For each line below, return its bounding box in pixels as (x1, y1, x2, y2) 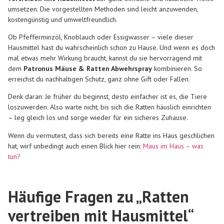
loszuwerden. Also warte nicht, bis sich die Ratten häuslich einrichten (8, 102, 211, 112)
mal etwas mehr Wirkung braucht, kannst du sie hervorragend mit (8, 53, 202, 63)
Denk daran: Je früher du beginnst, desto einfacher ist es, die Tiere (8, 92, 207, 101)
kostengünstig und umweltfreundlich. (8, 14, 117, 24)
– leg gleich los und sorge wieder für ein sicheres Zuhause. (8, 113, 188, 122)
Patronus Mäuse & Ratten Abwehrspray (23, 64, 152, 73)
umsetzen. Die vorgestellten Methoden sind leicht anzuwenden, (8, 4, 198, 13)
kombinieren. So (152, 64, 202, 73)
